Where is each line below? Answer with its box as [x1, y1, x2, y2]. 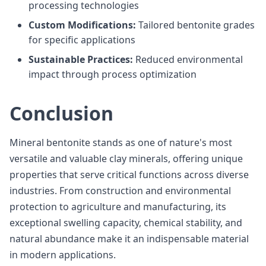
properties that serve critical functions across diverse [9, 168, 249, 181]
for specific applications [28, 33, 135, 46]
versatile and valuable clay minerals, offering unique [9, 152, 243, 165]
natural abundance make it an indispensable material [9, 232, 249, 245]
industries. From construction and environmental [9, 184, 231, 197]
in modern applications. [9, 248, 116, 261]
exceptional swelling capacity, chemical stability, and [9, 216, 242, 229]
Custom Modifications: [28, 18, 136, 31]
